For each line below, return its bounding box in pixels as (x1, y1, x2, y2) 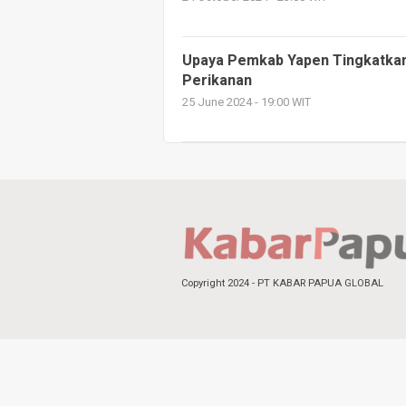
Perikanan (182, 70, 252, 92)
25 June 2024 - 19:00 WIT (182, 94, 311, 111)
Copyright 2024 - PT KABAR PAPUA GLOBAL (181, 275, 383, 291)
